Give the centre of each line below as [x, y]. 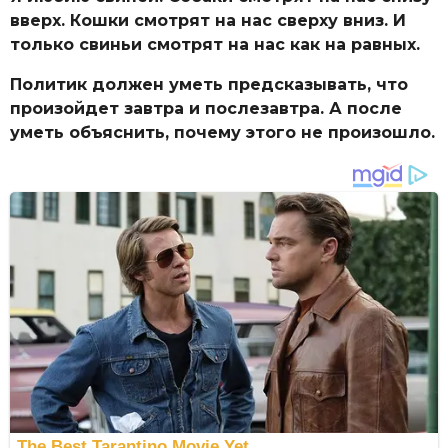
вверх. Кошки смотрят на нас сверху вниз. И [208, 21]
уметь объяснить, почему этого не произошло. [222, 133]
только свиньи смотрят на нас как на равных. [215, 45]
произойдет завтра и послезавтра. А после [206, 109]
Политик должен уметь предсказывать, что [209, 85]
